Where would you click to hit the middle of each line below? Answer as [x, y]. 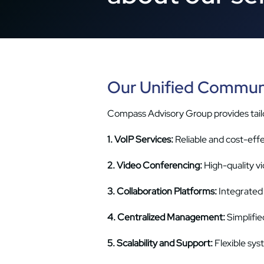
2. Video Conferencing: [156, 165]
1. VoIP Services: [140, 139]
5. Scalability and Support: [161, 243]
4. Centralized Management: [167, 217]
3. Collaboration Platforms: [163, 191]
